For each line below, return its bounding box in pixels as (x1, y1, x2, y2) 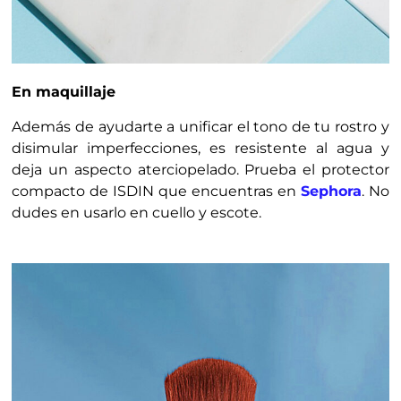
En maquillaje (12, 83, 116, 101)
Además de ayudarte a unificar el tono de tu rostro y (12, 117, 389, 135)
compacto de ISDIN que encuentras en (12, 182, 301, 200)
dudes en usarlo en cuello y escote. (12, 203, 262, 221)
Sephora (300, 182, 362, 200)
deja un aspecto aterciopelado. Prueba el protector (12, 160, 389, 178)
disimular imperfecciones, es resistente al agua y (12, 139, 389, 157)
